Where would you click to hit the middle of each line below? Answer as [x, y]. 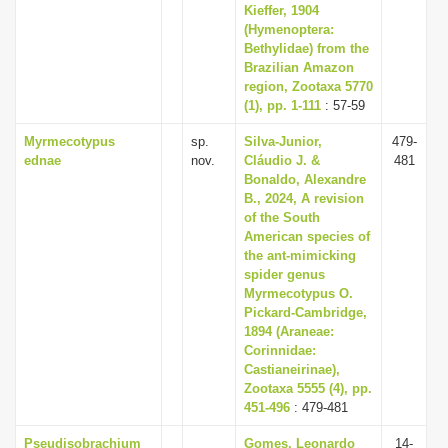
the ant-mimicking [300, 255]
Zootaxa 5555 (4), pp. [308, 388]
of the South [282, 217]
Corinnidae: [280, 350]
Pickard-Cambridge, [305, 312]
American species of [307, 236]
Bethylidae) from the [306, 48]
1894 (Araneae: [289, 331]
